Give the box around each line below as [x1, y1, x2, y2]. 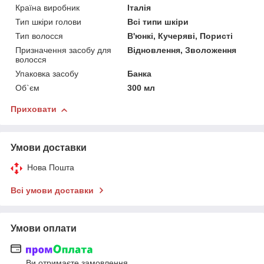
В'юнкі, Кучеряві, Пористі [127, 31, 233, 41]
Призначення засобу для [15, 45, 111, 55]
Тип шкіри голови [15, 17, 81, 27]
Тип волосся [15, 31, 63, 41]
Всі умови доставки [11, 186, 94, 196]
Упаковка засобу [15, 69, 78, 79]
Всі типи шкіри [127, 17, 189, 27]
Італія [127, 3, 151, 13]
